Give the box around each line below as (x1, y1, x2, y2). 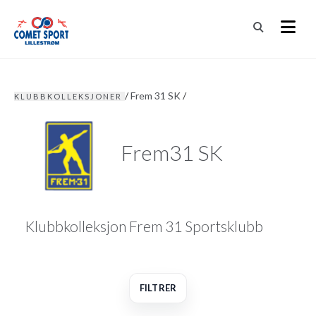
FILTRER (139, 282, 177, 293)
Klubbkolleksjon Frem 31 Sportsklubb (25, 217, 263, 235)
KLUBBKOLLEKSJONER (14, 92, 125, 101)
